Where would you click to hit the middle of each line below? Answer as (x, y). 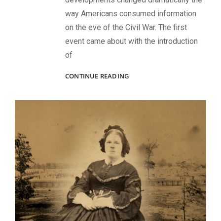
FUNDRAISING (151, 96)
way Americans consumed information (131, 13)
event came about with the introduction (131, 41)
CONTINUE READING (97, 76)
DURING (141, 106)
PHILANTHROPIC (154, 75)
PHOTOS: (143, 86)
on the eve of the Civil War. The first (126, 27)
